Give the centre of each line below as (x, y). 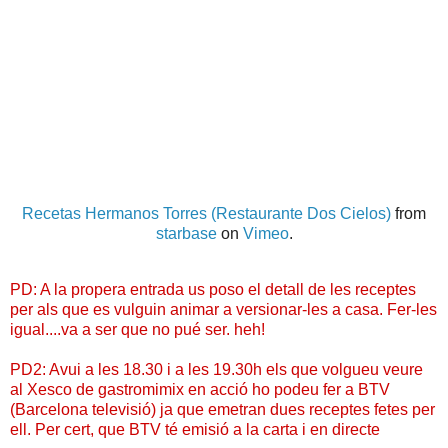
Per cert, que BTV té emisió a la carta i (172, 429)
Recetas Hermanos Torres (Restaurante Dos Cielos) (206, 214)
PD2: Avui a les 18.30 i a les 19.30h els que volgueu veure (216, 369)
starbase (186, 234)
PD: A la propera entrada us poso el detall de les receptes (213, 289)
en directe (345, 429)
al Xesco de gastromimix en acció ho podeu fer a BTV (200, 389)
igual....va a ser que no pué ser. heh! (137, 329)
